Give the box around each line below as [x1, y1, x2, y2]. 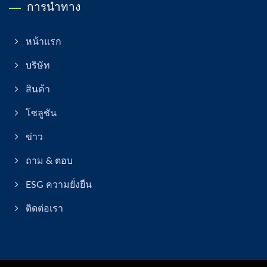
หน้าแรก [26, 36, 61, 46]
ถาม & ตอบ [26, 156, 73, 166]
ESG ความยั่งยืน [26, 179, 92, 190]
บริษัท [26, 60, 50, 70]
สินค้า [26, 84, 50, 94]
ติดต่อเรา [26, 203, 63, 213]
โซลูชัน [26, 108, 57, 118]
